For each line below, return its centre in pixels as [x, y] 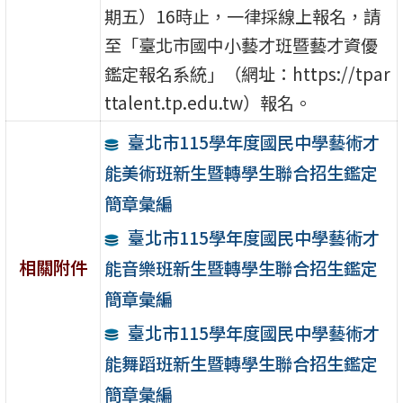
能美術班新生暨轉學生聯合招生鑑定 [242, 172]
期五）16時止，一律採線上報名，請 [243, 16]
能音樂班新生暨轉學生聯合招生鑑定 [242, 268]
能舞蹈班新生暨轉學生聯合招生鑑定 [242, 363]
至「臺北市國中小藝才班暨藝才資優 [242, 45]
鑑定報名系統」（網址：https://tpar [248, 73]
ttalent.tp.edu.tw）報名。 [208, 102]
